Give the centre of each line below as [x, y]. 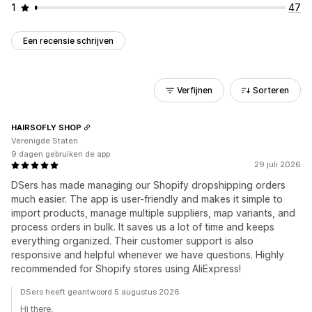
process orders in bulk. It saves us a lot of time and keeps [143, 227]
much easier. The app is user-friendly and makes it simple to [147, 199]
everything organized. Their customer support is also [132, 241]
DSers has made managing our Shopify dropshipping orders [148, 185]
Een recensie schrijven [68, 41]
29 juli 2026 [278, 164]
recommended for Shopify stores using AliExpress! [126, 268]
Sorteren [271, 90]
